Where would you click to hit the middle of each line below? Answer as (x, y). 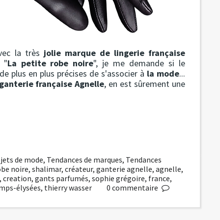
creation (17, 178)
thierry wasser (68, 187)
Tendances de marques (85, 159)
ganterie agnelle (124, 169)
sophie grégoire (118, 178)
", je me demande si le (139, 63)
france (159, 178)
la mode (163, 73)
